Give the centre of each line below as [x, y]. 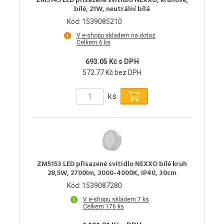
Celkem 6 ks [93, 43]
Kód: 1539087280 [94, 186]
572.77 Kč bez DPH [112, 73]
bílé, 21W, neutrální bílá [112, 9]
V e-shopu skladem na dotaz [116, 36]
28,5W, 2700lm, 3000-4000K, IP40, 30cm [112, 173]
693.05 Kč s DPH [112, 62]
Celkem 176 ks [103, 207]
